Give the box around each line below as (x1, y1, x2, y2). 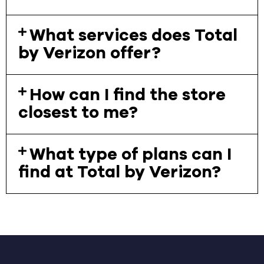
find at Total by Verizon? (18, 164, 221, 181)
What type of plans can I (29, 146, 232, 163)
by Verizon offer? (18, 45, 161, 62)
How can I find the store (29, 87, 226, 104)
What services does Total (29, 27, 238, 44)
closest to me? (18, 104, 138, 121)
